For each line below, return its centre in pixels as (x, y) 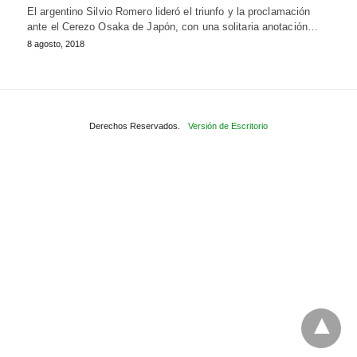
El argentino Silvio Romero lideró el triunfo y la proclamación (169, 11)
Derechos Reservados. (135, 126)
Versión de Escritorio (228, 126)
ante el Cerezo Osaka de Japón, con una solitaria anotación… (173, 26)
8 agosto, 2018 (56, 43)
